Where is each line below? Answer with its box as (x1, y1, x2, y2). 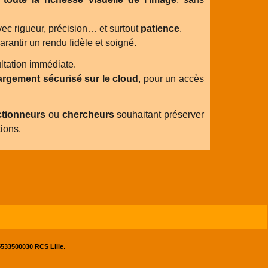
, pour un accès (138, 74, 205, 84)
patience (141, 23, 179, 33)
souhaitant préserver (114, 109, 205, 120)
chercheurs (62, 109, 114, 120)
